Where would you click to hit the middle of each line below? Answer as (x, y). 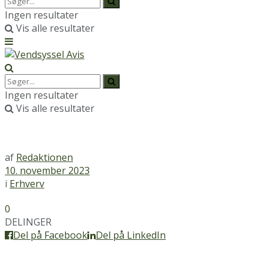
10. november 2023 (47, 170)
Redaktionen (45, 157)
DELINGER (28, 222)
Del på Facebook (50, 235)
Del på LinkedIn (131, 235)
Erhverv (27, 184)
